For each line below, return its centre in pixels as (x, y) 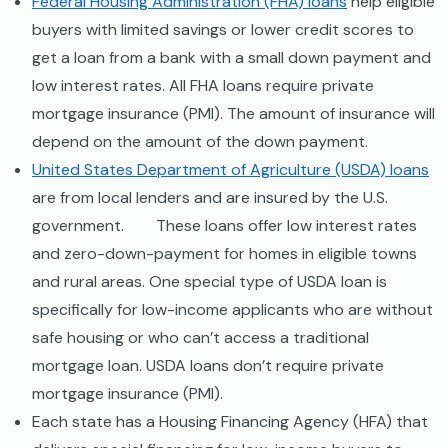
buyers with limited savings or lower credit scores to (223, 29)
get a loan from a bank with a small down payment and (231, 57)
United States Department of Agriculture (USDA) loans (230, 169)
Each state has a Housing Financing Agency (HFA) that (230, 421)
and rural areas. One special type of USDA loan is (209, 281)
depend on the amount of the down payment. (200, 141)
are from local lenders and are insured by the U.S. (210, 197)
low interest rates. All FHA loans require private (203, 85)
